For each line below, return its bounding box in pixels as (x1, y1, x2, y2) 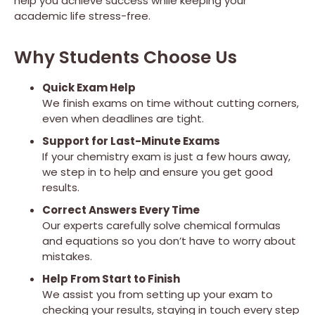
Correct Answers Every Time (42, 202, 200, 217)
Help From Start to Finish (42, 271, 180, 286)
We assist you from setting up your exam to (42, 286, 273, 302)
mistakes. (42, 248, 92, 264)
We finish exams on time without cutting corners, (42, 95, 299, 110)
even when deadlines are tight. (42, 110, 204, 126)
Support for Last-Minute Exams (42, 133, 220, 148)
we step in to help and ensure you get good (42, 164, 273, 179)
